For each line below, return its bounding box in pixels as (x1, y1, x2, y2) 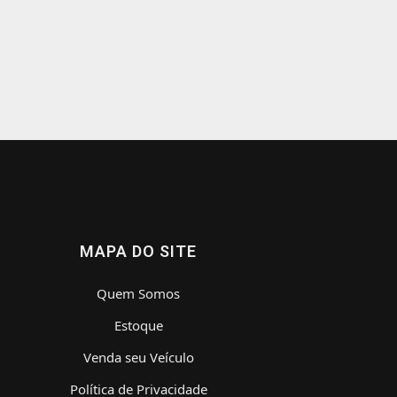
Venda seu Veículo (82, 348, 194, 366)
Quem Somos (97, 284, 180, 302)
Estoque (113, 316, 163, 334)
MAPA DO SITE (80, 242, 197, 261)
